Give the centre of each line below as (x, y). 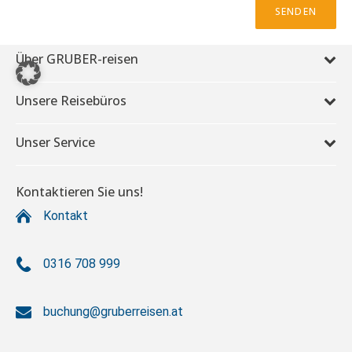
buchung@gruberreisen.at (113, 312)
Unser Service (55, 142)
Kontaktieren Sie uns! (79, 192)
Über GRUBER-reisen (77, 59)
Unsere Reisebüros (71, 101)
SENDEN (295, 11)
